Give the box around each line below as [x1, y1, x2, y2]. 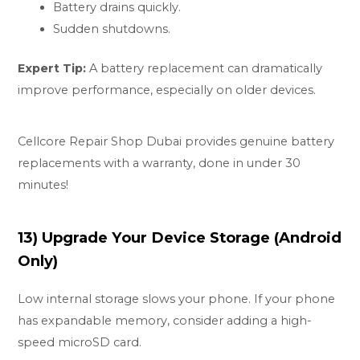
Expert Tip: [18, 61, 87, 76]
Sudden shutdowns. [53, 22, 171, 37]
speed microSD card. [18, 334, 142, 350]
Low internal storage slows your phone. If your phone [18, 291, 336, 306]
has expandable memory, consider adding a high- [18, 313, 313, 328]
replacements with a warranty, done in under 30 [18, 155, 301, 170]
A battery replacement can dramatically [86, 61, 323, 76]
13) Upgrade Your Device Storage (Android [18, 227, 342, 247]
